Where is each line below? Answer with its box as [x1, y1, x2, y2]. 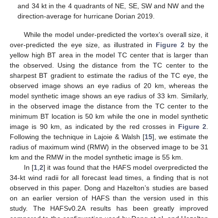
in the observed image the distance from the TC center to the [10, 102, 208, 110]
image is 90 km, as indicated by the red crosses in [10, 122, 178, 130]
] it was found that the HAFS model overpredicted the [43, 163, 209, 171]
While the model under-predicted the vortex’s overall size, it [23, 30, 208, 38]
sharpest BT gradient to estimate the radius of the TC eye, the [10, 71, 208, 79]
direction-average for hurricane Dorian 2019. [18, 12, 155, 20]
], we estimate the [152, 132, 208, 141]
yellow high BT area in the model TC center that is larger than [10, 51, 208, 59]
